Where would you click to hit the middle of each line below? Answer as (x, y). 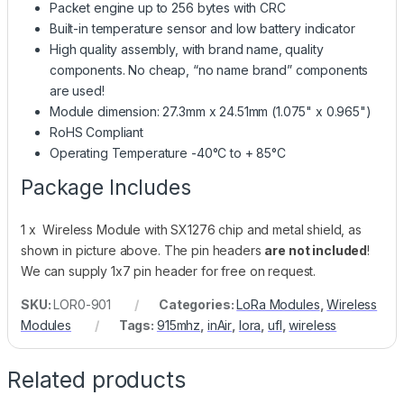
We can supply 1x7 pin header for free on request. (169, 271)
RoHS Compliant (97, 132)
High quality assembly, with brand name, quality (187, 49)
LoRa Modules (278, 304)
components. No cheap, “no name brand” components (209, 69)
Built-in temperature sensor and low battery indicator (202, 28)
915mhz (179, 325)
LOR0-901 (83, 304)
